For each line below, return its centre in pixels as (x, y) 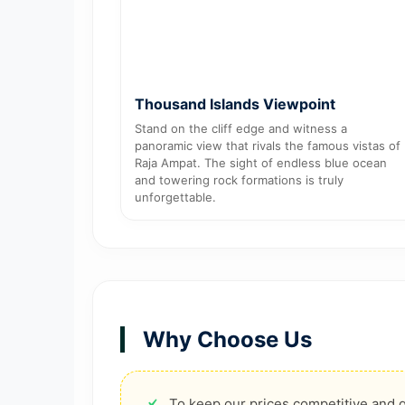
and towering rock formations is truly (239, 179)
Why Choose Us (227, 339)
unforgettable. (175, 197)
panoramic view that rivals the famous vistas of (268, 145)
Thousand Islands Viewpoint (235, 104)
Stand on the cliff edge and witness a (241, 128)
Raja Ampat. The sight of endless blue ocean (261, 162)
